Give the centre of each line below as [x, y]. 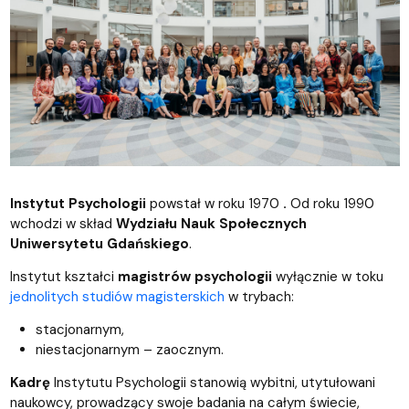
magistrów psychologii [194, 276]
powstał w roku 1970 [214, 203]
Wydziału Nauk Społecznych [209, 223]
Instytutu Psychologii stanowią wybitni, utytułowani [214, 382]
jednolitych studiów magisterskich [117, 296]
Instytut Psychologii [79, 203]
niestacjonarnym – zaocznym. [129, 349]
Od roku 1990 [332, 203]
